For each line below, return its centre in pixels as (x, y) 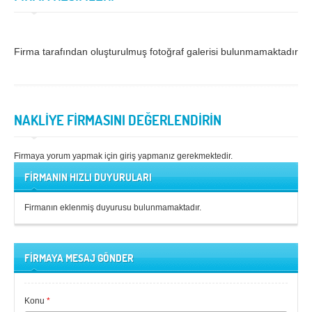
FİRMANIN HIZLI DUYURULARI (88, 178)
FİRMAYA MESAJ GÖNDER (79, 258)
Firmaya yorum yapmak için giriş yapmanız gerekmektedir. (123, 156)
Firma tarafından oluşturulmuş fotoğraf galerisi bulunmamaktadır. (157, 52)
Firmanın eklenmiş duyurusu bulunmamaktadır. (113, 208)
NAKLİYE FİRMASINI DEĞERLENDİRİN (118, 120)
